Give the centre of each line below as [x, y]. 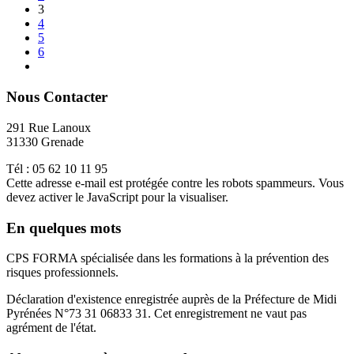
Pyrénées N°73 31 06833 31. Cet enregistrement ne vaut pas [156, 314]
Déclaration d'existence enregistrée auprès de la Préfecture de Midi [171, 299]
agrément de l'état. [51, 328]
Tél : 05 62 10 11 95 [57, 168]
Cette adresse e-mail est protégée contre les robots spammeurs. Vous [175, 183]
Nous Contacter [57, 97]
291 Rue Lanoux [49, 127]
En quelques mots [64, 228]
